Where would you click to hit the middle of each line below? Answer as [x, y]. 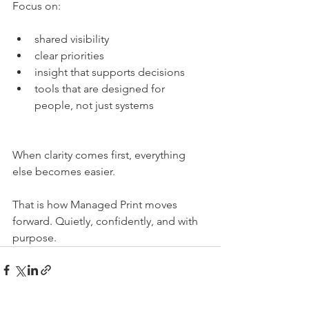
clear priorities [69, 56]
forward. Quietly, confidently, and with [107, 221]
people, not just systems [94, 105]
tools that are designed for [101, 89]
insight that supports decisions [110, 72]
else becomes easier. [64, 171]
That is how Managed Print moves [96, 205]
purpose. [34, 238]
